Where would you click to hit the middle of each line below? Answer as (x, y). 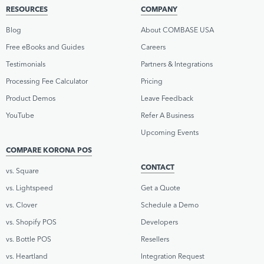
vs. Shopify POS (31, 222)
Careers (153, 47)
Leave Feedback (167, 98)
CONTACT (158, 167)
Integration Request (173, 256)
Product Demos (31, 98)
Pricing (152, 81)
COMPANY (159, 9)
